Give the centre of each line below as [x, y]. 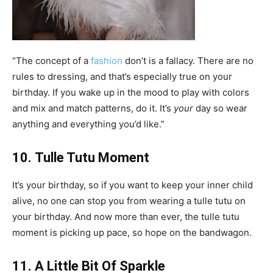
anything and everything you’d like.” [88, 124]
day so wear [220, 108]
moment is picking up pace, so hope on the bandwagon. [133, 233]
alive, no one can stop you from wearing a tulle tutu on [129, 201]
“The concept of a [51, 61]
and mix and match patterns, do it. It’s [93, 108]
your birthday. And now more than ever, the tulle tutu [126, 217]
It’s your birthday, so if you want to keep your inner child [133, 185]
